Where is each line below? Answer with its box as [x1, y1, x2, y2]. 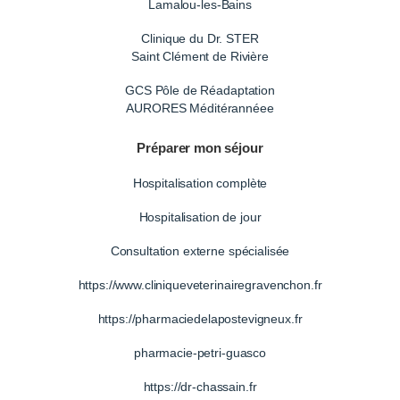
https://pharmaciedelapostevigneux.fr [97, 311, 303, 326]
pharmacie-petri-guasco [134, 345, 266, 360]
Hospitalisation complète [132, 175, 268, 190]
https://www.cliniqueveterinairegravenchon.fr [78, 277, 322, 292]
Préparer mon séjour [137, 139, 263, 155]
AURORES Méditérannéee [126, 100, 274, 115]
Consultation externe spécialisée [110, 243, 290, 258]
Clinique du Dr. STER [141, 30, 259, 46]
